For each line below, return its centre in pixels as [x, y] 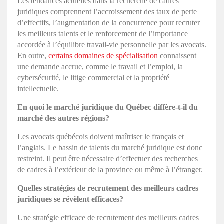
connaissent [177, 55]
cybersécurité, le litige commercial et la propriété [93, 77]
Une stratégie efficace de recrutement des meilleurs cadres [108, 217]
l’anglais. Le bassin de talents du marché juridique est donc [110, 147]
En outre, [33, 55]
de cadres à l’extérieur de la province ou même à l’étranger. [110, 169]
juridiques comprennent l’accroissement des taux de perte [107, 11]
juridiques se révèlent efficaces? [70, 199]
